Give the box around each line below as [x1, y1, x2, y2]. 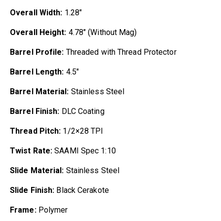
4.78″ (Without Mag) [66, 27, 137, 37]
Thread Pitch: [10, 126, 63, 136]
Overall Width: [10, 7, 63, 17]
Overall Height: [10, 27, 67, 37]
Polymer [36, 205, 68, 215]
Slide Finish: [10, 185, 55, 195]
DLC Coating [61, 106, 105, 116]
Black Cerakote [54, 185, 109, 195]
